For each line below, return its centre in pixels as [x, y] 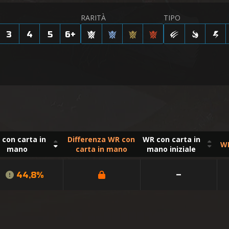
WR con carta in [171, 139]
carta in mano [101, 149]
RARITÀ [93, 18]
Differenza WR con [101, 139]
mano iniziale [171, 149]
